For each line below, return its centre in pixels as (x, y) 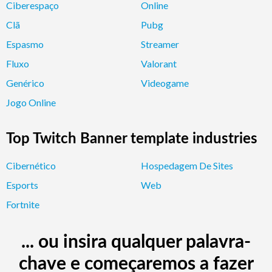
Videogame (165, 83)
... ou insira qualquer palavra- (136, 242)
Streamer (160, 44)
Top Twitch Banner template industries (132, 139)
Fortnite (23, 204)
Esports (22, 185)
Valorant (159, 63)
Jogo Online (31, 102)
